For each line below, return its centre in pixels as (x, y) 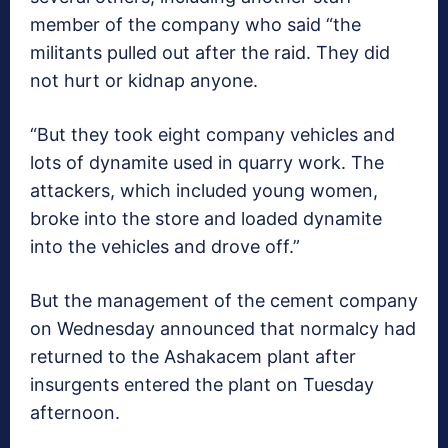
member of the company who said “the (195, 24)
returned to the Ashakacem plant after (193, 356)
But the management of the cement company (224, 300)
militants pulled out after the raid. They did (210, 52)
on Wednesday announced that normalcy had (223, 328)
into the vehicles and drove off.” (165, 246)
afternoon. (75, 412)
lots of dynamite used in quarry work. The (207, 162)
